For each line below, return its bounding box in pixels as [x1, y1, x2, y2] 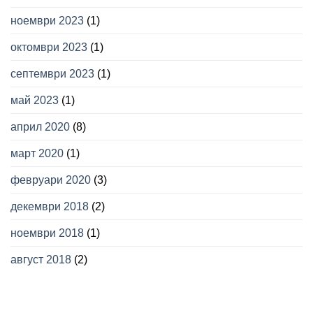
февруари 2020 [10, 174, 91, 187]
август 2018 [10, 254, 71, 266]
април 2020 [10, 121, 70, 133]
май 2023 [10, 94, 59, 107]
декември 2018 [10, 201, 89, 213]
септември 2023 [10, 68, 94, 80]
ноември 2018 [10, 227, 84, 240]
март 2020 [10, 147, 64, 160]
